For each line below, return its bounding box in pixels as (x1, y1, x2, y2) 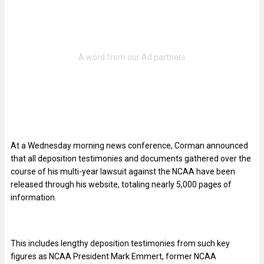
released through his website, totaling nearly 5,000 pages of (11, 179, 232, 189)
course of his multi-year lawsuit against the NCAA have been (11, 166, 235, 176)
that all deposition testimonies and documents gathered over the (11, 153, 251, 163)
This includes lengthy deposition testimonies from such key (11, 238, 230, 248)
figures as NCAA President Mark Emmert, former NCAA (11, 251, 216, 261)
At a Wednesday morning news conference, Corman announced (11, 140, 248, 150)
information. (11, 192, 57, 202)
